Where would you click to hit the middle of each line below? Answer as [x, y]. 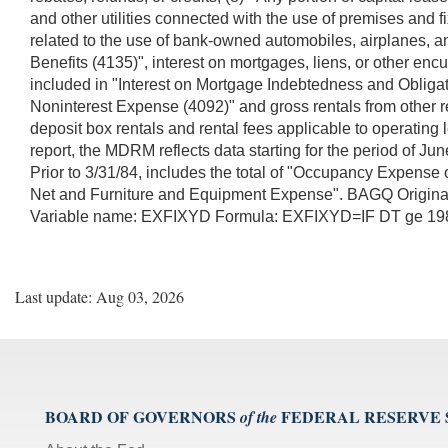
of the [258, 416]
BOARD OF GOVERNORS [140, 416]
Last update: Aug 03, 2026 [99, 296]
